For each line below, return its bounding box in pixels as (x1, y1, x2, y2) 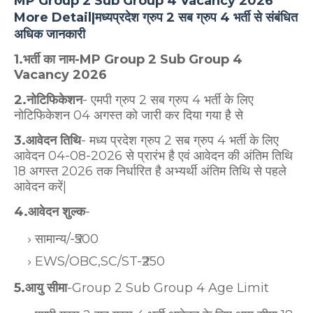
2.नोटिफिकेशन (14, 92, 82, 108)
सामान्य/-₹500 (35, 231, 99, 247)
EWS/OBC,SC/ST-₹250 (35, 253, 165, 269)
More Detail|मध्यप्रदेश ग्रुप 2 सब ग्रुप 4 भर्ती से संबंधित (14, 9, 298, 25)
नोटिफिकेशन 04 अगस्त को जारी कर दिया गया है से (14, 107, 247, 123)
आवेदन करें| (14, 178, 66, 194)
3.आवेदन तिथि (14, 132, 81, 148)
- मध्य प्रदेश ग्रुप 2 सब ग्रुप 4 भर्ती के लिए (81, 132, 279, 148)
